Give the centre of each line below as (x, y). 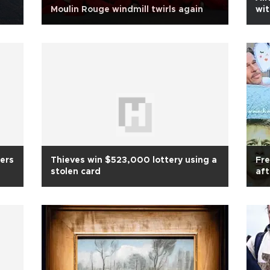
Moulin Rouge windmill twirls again (127, 10)
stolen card (76, 172)
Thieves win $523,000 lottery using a (134, 160)
